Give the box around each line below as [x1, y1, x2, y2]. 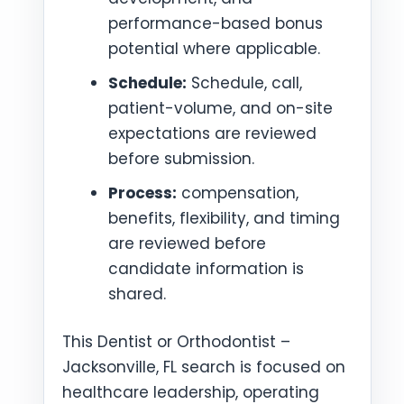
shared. [108, 282, 166, 305]
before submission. [108, 147, 254, 170]
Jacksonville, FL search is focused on [62, 356, 345, 378]
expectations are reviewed [108, 122, 317, 144]
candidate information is [108, 257, 304, 280]
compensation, [177, 181, 298, 204]
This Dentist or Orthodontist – [62, 331, 290, 353]
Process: [108, 181, 177, 204]
